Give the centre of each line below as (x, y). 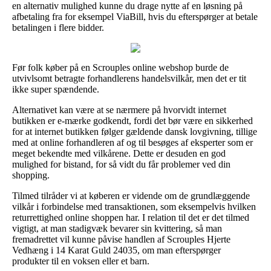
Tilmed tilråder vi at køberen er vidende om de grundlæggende (131, 195)
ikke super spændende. (56, 89)
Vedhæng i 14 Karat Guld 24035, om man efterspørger (116, 250)
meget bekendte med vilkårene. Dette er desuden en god (119, 153)
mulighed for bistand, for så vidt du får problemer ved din (121, 164)
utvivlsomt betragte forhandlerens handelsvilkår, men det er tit (129, 78)
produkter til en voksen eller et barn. (81, 261)
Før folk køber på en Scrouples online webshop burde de (120, 67)
